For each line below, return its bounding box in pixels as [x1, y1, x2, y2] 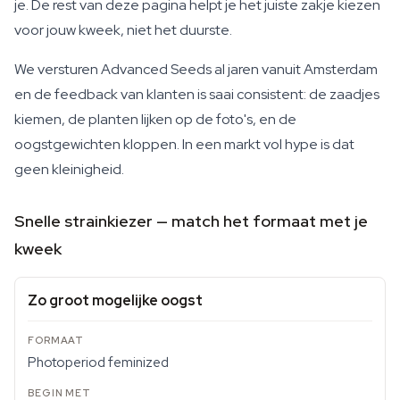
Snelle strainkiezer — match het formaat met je [14, 211, 368, 231]
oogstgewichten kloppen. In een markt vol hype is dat [14, 135, 354, 154]
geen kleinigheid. [14, 160, 124, 179]
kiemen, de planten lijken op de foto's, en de [14, 110, 296, 129]
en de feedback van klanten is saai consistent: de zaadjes [14, 85, 379, 104]
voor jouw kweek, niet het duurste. [14, 21, 232, 39]
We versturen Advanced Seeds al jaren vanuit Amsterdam [14, 60, 378, 79]
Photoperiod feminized [28, 354, 169, 371]
